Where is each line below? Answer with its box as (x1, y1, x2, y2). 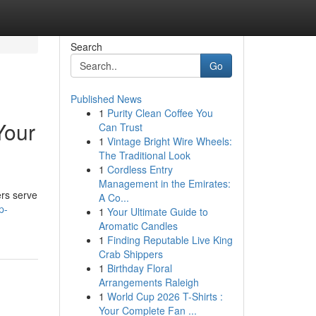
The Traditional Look (98, 148, 190, 162)
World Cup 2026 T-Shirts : (107, 289, 223, 303)
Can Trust (98, 120, 142, 134)
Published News (70, 92, 142, 106)
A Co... (98, 190, 129, 205)
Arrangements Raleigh (98, 275, 199, 289)
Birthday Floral (107, 261, 172, 275)
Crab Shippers (98, 247, 163, 261)
